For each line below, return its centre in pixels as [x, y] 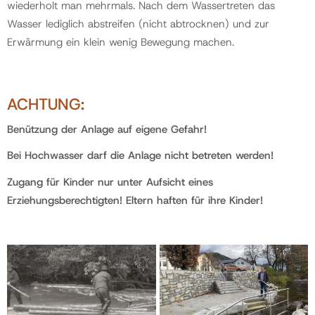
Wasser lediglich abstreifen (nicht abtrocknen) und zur [138, 24]
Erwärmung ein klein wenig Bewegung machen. [121, 42]
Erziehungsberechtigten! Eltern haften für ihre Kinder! [135, 200]
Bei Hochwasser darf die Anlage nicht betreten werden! [140, 156]
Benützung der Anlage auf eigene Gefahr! [107, 129]
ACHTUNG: [46, 104]
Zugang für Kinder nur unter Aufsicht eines [110, 182]
